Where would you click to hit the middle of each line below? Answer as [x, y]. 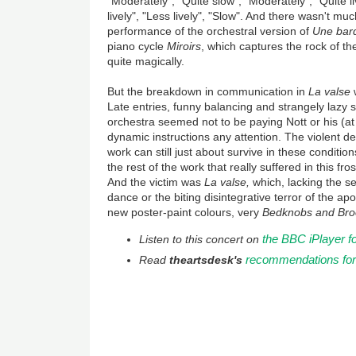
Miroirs [184, 46]
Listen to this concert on [201, 240]
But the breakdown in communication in [208, 92]
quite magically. [146, 62]
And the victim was [156, 182]
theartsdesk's [206, 260]
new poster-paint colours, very [184, 213]
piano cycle [137, 46]
